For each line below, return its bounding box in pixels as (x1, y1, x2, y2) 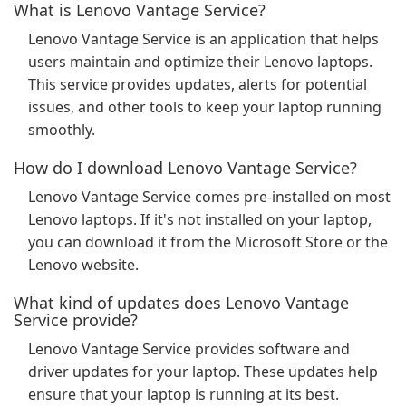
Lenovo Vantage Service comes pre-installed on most (28, 187, 391, 207)
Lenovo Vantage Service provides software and (28, 339, 350, 359)
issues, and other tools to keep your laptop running (28, 97, 382, 117)
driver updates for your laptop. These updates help (28, 362, 378, 382)
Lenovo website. (28, 255, 139, 275)
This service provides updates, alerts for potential (28, 74, 367, 94)
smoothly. (28, 120, 95, 140)
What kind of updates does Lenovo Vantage (14, 292, 349, 314)
